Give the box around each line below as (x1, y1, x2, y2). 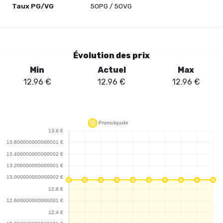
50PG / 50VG (91, 2, 132, 10)
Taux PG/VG (12, 2, 54, 10)
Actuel (97, 65, 126, 75)
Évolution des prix (73, 51, 150, 61)
